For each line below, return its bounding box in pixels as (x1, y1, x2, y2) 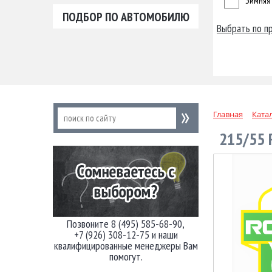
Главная (213, 109, 243, 120)
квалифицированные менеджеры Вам (53, 239, 198, 253)
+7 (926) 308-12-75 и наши (73, 228, 178, 242)
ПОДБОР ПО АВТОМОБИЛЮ (62, 9, 189, 25)
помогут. (109, 250, 143, 263)
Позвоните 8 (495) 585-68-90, (67, 217, 185, 231)
